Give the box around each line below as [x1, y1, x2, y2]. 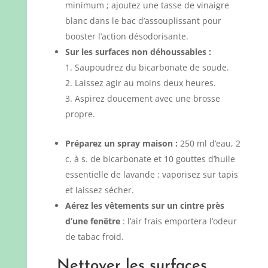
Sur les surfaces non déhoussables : [65, 46, 211, 58]
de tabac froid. [65, 231, 124, 243]
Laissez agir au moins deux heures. [74, 77, 216, 89]
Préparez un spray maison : [65, 138, 178, 150]
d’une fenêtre [65, 215, 120, 227]
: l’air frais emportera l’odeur [120, 215, 237, 227]
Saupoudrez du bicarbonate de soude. [74, 62, 229, 74]
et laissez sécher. [65, 184, 134, 196]
